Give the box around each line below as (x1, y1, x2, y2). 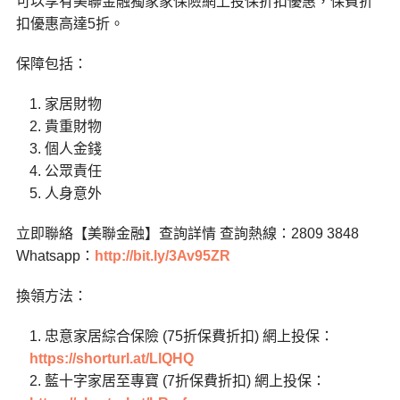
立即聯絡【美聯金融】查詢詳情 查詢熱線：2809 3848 (15, 226, 359, 241)
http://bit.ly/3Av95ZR (94, 248, 230, 263)
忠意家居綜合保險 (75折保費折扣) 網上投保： (44, 329, 334, 344)
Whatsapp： (15, 248, 95, 263)
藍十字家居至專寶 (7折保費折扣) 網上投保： (44, 373, 326, 388)
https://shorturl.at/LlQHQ (29, 351, 194, 366)
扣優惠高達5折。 (15, 16, 124, 31)
